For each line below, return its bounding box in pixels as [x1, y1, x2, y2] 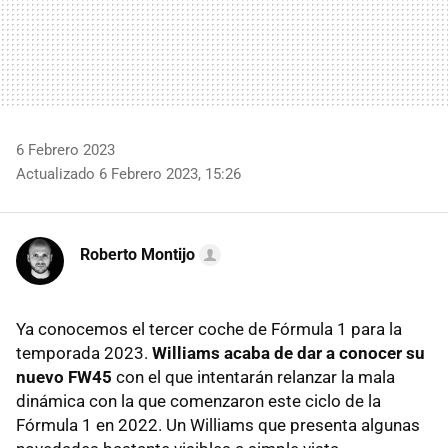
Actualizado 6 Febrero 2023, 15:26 [16, 164, 241, 183]
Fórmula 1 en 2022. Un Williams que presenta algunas [16, 414, 420, 435]
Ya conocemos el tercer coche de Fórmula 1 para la [16, 318, 402, 339]
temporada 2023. [16, 342, 152, 363]
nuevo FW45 [16, 366, 112, 387]
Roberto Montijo [80, 244, 195, 264]
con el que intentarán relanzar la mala [112, 366, 395, 387]
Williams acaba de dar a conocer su [152, 342, 425, 363]
